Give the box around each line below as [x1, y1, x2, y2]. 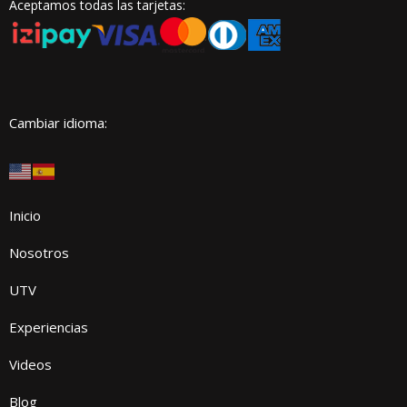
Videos [9, 355, 52, 373]
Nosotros [9, 243, 69, 262]
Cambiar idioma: [9, 114, 107, 132]
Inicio [9, 206, 41, 224]
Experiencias [9, 318, 88, 336]
